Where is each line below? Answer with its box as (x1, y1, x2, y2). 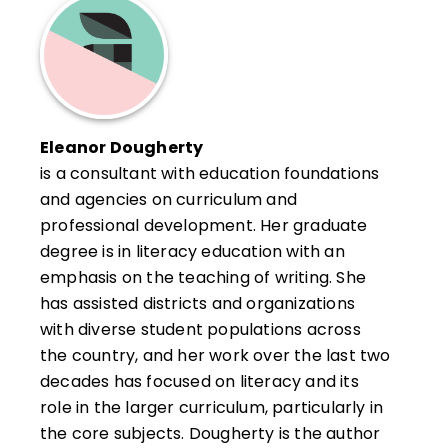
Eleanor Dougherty (40, 135, 204, 159)
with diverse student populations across (40, 317, 361, 341)
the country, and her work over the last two (40, 343, 391, 367)
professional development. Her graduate (40, 213, 368, 237)
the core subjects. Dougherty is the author (40, 421, 381, 445)
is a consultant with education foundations (40, 161, 380, 185)
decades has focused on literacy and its (40, 369, 359, 393)
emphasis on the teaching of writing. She (40, 265, 366, 289)
